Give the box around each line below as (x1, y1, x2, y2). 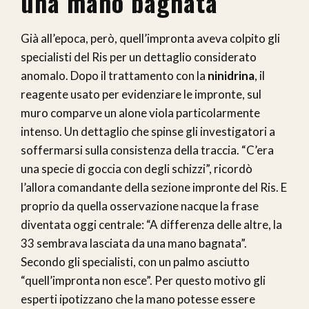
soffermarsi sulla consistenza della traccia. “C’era (21, 143, 274, 158)
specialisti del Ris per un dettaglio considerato (21, 50, 257, 65)
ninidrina (208, 68, 255, 83)
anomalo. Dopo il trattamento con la (21, 68, 208, 83)
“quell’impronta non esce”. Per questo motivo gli (21, 273, 266, 288)
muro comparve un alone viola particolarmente (21, 106, 260, 121)
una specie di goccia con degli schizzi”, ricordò (21, 161, 252, 177)
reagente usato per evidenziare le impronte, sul (21, 87, 261, 102)
